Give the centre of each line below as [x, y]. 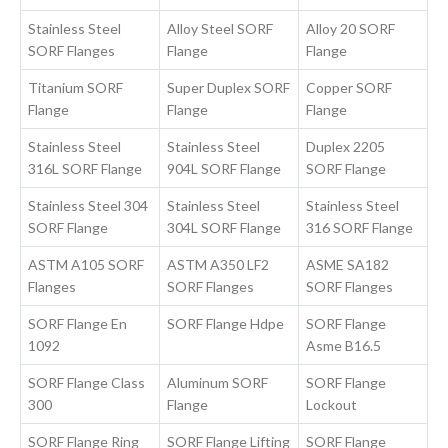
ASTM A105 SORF [86, 265]
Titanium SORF [76, 88]
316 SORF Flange [360, 228]
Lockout [332, 405]
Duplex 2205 [346, 147]
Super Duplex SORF [229, 88]
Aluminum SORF [218, 383]
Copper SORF [349, 88]
